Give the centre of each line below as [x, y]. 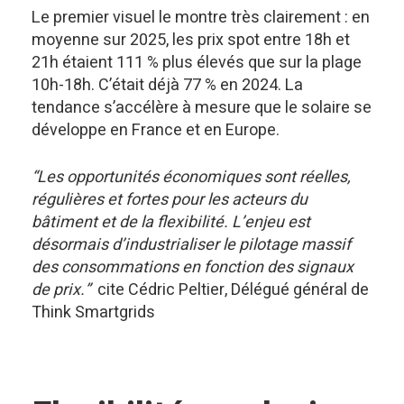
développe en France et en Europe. [156, 130]
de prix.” [64, 290]
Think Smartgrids [93, 312]
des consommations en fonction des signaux [193, 267]
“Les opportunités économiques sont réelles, [191, 177]
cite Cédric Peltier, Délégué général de [233, 290]
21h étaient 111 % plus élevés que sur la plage [197, 63]
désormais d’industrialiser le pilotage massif [191, 245]
